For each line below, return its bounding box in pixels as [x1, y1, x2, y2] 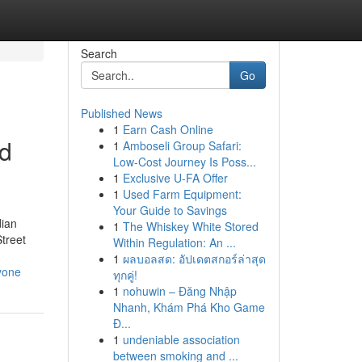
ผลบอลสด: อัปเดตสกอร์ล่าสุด [122, 250, 266, 267]
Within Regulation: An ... [112, 234, 236, 250]
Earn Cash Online [122, 121, 213, 137]
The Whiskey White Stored [122, 218, 259, 234]
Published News [80, 105, 162, 121]
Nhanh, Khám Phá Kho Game [112, 299, 265, 315]
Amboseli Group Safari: [122, 137, 242, 154]
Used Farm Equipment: [122, 186, 242, 202]
